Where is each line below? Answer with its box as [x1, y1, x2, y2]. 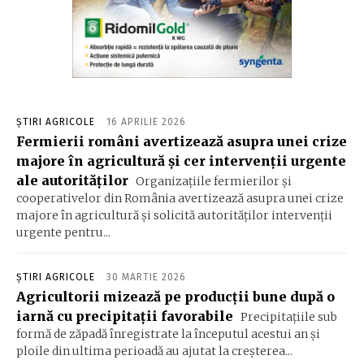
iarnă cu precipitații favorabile [16, 307, 233, 324]
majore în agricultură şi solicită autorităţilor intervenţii [16, 207, 332, 223]
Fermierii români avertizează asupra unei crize [16, 132, 347, 149]
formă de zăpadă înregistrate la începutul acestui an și [16, 326, 320, 341]
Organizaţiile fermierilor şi [133, 173, 292, 188]
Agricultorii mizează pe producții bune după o [16, 288, 335, 305]
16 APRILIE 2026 [106, 115, 186, 128]
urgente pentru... [16, 224, 110, 240]
